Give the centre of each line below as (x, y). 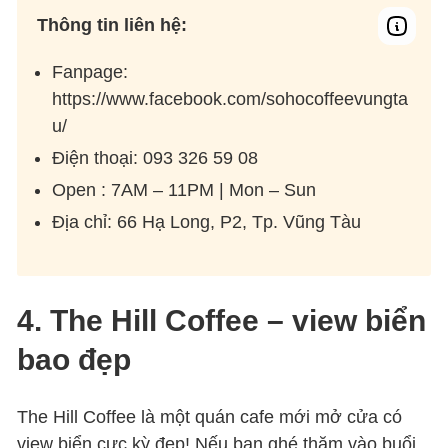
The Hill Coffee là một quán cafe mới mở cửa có (210, 416)
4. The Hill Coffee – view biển (222, 320)
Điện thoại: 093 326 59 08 (155, 157)
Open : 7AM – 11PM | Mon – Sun (184, 189)
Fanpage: (90, 71)
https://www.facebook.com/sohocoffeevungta (230, 98)
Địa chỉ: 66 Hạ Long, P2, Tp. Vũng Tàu (207, 221)
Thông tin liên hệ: (112, 24)
